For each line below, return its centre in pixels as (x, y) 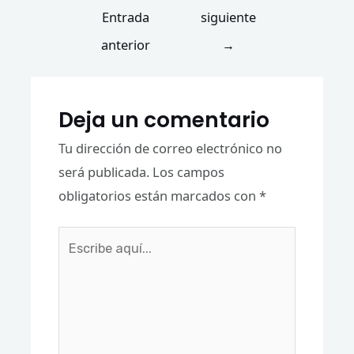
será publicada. (104, 171)
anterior (125, 45)
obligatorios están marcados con (158, 195)
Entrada (125, 17)
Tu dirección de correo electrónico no (170, 148)
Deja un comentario (164, 119)
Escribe (79, 238)
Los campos (188, 171)
